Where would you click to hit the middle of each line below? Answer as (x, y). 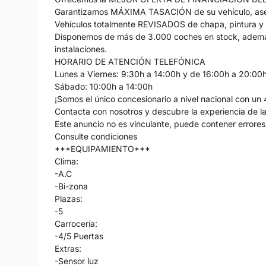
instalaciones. (81, 49)
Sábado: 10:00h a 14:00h (104, 86)
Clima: (66, 161)
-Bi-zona (71, 186)
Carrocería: (76, 223)
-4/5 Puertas (79, 236)
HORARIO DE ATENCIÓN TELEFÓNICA (130, 61)
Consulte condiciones (96, 136)
